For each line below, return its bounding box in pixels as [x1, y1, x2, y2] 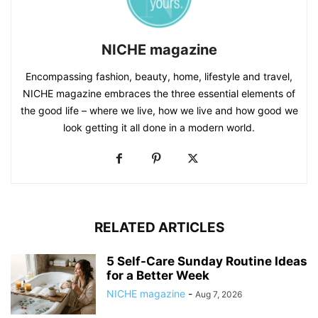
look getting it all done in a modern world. [63, 121, 255, 133]
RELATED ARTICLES [94, 219, 224, 236]
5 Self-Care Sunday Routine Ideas [106, 253, 307, 268]
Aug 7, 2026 [195, 288, 242, 300]
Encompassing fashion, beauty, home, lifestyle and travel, [26, 70, 292, 82]
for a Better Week [106, 268, 209, 283]
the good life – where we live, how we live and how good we [20, 104, 298, 116]
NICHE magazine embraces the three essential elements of [23, 87, 295, 99]
